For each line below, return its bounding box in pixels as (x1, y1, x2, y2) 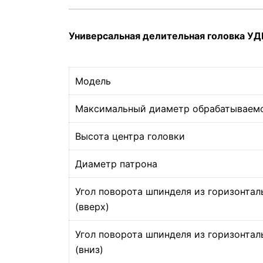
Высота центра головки (75, 130, 185, 142)
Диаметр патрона (75, 158, 157, 170)
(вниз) (75, 244, 103, 255)
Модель (75, 75, 111, 87)
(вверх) (75, 201, 109, 213)
